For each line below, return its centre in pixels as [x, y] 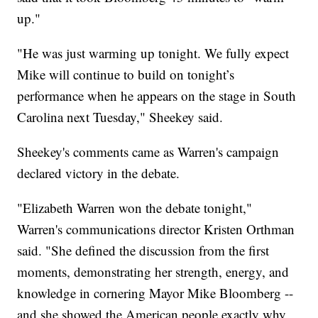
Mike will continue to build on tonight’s [126, 75]
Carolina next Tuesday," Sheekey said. [120, 117]
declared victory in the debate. [99, 173]
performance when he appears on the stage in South [157, 96]
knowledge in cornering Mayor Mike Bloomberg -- [155, 293]
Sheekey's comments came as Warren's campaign [148, 152]
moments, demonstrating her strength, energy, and [153, 272]
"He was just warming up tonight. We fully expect [153, 53]
